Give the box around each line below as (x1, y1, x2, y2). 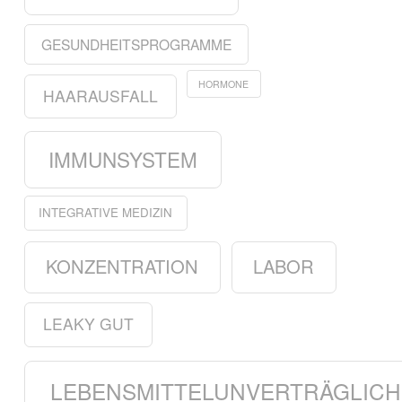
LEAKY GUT (43, 312, 135, 336)
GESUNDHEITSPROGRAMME (40, 33, 232, 54)
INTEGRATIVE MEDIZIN (39, 204, 173, 222)
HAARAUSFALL (43, 83, 159, 107)
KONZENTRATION (46, 253, 199, 280)
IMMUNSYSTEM (48, 144, 197, 173)
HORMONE (198, 76, 249, 91)
